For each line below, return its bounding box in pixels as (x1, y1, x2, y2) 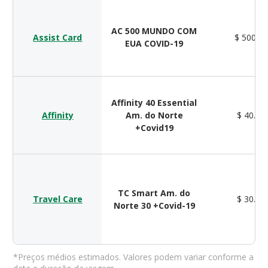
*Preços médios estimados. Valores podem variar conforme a (13, 251, 254, 263)
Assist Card (33, 32, 83, 44)
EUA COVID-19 (125, 38, 184, 50)
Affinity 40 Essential (111, 97, 197, 109)
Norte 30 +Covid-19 (113, 200, 195, 212)
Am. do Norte (125, 109, 183, 121)
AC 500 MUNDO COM (111, 25, 197, 37)
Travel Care (32, 193, 83, 205)
